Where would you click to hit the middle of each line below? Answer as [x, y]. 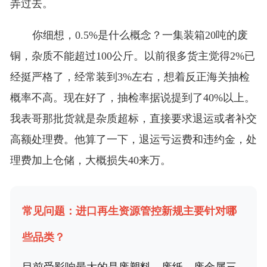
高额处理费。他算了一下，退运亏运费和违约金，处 [133, 140]
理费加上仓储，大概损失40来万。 [90, 161]
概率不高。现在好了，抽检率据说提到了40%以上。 [132, 98]
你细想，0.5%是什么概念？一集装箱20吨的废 [140, 35]
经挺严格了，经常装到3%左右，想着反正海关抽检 [130, 77]
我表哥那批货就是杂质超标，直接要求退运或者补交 [133, 119]
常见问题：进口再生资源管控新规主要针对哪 [129, 211]
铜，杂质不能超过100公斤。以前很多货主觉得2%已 [132, 56]
